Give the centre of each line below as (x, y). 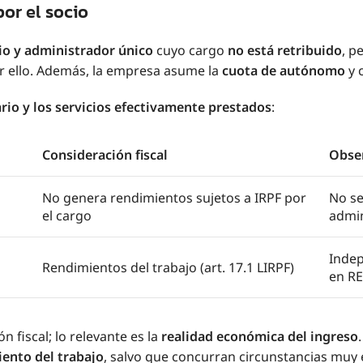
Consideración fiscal (105, 154)
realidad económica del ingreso (260, 336)
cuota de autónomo (284, 70)
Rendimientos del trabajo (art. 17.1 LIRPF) (168, 267)
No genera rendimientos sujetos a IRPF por (174, 197)
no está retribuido (285, 50)
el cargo (67, 215)
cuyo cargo (190, 50)
